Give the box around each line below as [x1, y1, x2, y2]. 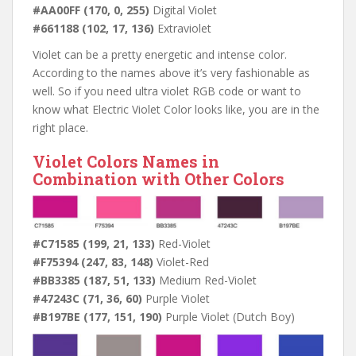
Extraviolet [154, 20, 211, 36]
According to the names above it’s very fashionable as [33, 64, 310, 80]
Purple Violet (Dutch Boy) [162, 309, 295, 325]
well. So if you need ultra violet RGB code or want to [33, 83, 301, 99]
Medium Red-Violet [156, 273, 257, 288]
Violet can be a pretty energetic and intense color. [33, 46, 287, 62]
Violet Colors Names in [33, 150, 219, 172]
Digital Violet [149, 2, 217, 17]
